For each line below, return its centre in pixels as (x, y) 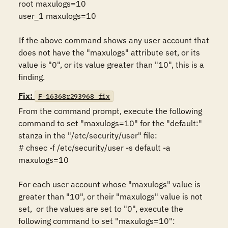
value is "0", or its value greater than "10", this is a (111, 65)
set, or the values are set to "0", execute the (101, 209)
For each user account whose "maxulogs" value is (109, 184)
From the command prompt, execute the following (110, 111)
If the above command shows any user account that (114, 40)
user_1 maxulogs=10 (57, 16)
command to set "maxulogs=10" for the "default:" (110, 123)
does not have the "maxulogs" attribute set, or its (109, 52)
